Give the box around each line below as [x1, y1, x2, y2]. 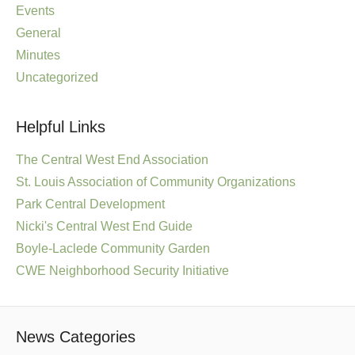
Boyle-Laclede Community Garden [16, 242, 210, 255]
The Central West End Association [16, 153, 208, 166]
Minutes [16, 48, 60, 62]
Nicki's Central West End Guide [16, 219, 193, 233]
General [16, 26, 61, 40]
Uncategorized [16, 71, 98, 84]
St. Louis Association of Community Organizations [16, 175, 296, 189]
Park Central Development [16, 197, 165, 211]
